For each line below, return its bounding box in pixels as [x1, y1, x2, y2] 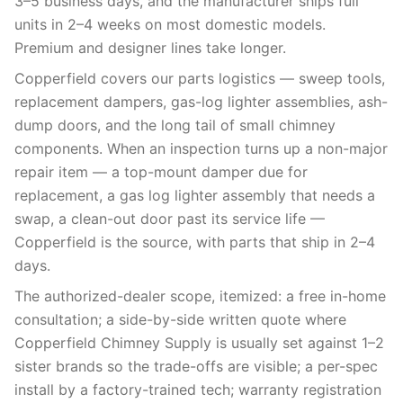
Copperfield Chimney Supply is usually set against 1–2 [14, 334, 384, 352]
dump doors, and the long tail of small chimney [14, 116, 336, 134]
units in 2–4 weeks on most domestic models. [14, 15, 326, 33]
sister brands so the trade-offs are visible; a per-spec [14, 357, 378, 375]
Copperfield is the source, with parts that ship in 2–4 [14, 233, 375, 251]
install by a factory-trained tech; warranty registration [14, 381, 381, 399]
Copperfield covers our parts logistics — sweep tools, [14, 69, 385, 87]
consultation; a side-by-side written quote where [14, 310, 346, 328]
